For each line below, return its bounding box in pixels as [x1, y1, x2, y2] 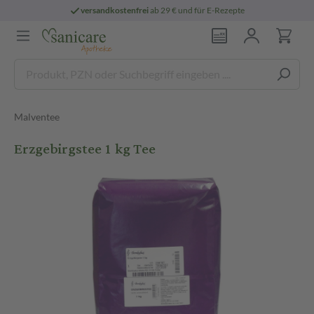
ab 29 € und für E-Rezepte [149, 5, 245, 15]
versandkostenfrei [81, 5, 149, 15]
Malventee [14, 111, 60, 123]
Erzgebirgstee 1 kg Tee [14, 135, 156, 163]
